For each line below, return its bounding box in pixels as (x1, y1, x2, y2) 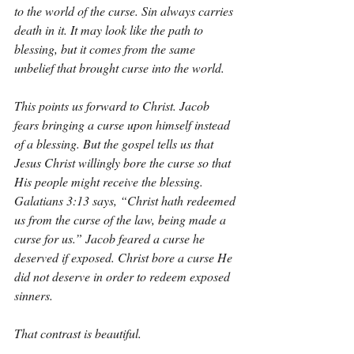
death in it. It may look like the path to (14, 21, 206, 38)
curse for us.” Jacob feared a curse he (14, 230, 208, 247)
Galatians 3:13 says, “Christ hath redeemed (14, 192, 239, 209)
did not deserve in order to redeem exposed (14, 268, 233, 284)
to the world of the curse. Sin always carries (14, 2, 236, 19)
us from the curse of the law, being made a (14, 211, 229, 228)
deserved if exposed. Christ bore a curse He (14, 249, 235, 265)
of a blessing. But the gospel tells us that (14, 135, 217, 152)
